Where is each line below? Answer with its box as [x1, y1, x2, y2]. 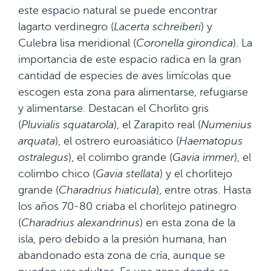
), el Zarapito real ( [114, 119, 201, 131]
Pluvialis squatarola [21, 119, 114, 131]
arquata [18, 135, 55, 147]
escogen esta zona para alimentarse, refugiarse [18, 86, 248, 98]
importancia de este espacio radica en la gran [18, 53, 241, 65]
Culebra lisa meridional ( [18, 37, 136, 49]
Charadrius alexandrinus [21, 217, 140, 229]
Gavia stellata [96, 168, 160, 180]
